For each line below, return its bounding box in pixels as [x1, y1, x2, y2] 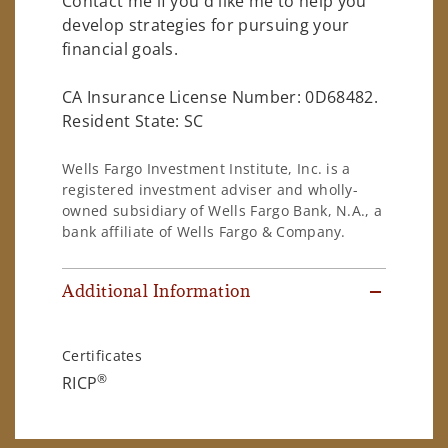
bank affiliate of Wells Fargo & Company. [62, 222, 346, 242]
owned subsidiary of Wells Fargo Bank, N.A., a [62, 201, 383, 221]
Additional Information [62, 280, 251, 303]
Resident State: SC [62, 109, 204, 132]
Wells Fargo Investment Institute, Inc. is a [62, 159, 351, 179]
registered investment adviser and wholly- [62, 180, 359, 200]
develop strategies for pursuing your [62, 13, 350, 36]
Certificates [62, 346, 142, 366]
